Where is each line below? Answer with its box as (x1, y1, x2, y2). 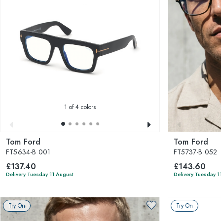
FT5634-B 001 (6, 147, 51, 157)
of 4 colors (67, 103, 96, 111)
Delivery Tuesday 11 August (6, 170, 74, 178)
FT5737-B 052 (174, 147, 218, 157)
